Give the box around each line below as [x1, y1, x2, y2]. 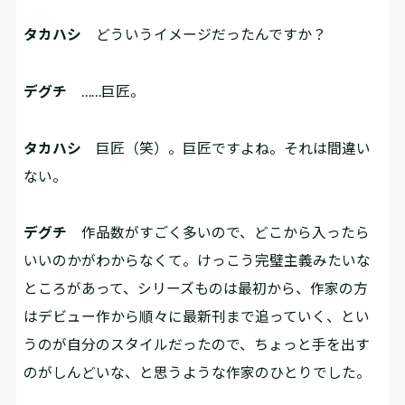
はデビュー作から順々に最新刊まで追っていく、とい [24, 307, 371, 325]
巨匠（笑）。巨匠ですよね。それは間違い [81, 138, 372, 156]
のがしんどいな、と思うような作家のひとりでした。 [24, 363, 372, 381]
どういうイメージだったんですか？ [81, 25, 327, 43]
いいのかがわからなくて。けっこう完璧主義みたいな [24, 251, 372, 269]
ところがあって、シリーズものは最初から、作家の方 [24, 279, 369, 297]
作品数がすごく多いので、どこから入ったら [67, 223, 371, 241]
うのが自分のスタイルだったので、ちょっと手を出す [24, 335, 371, 353]
